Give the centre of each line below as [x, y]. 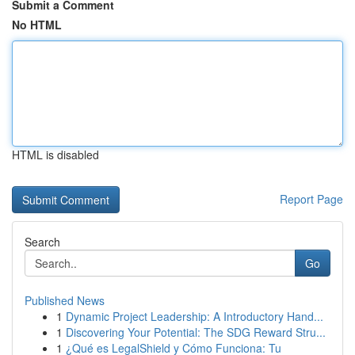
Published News [65, 300]
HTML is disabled [55, 155]
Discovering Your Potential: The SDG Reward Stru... [196, 332]
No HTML [37, 25]
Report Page [311, 199]
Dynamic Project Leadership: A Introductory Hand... [195, 316]
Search [42, 242]
